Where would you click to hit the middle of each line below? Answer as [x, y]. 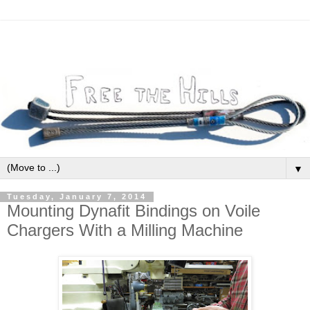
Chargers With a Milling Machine [125, 230]
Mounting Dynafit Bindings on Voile [134, 210]
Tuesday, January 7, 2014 [77, 197]
